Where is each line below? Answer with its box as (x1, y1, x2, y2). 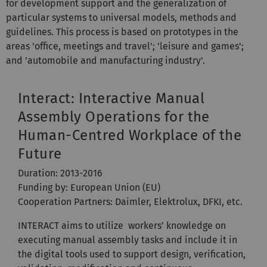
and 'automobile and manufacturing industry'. (6, 54, 205, 66)
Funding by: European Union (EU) (18, 181, 163, 193)
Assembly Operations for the (18, 108, 210, 125)
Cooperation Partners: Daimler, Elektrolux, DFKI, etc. (18, 195, 243, 207)
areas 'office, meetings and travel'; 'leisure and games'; (6, 40, 244, 52)
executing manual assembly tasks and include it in (18, 234, 237, 246)
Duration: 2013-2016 (18, 167, 103, 179)
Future (18, 145, 62, 162)
